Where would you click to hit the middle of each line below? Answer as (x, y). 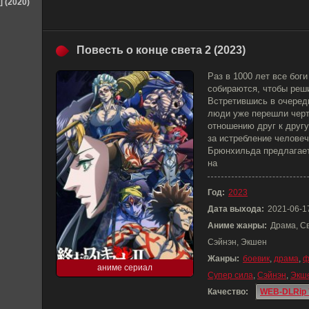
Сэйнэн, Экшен (237, 242)
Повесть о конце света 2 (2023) (161, 50)
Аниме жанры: (237, 226)
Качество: (228, 292)
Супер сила (230, 275)
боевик (256, 259)
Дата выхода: (236, 209)
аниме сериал (125, 268)
